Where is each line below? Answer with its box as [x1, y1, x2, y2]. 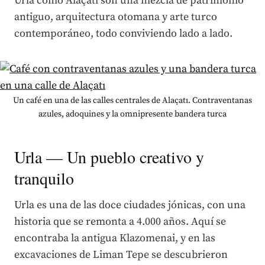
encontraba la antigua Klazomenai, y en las [14, 231, 215, 245]
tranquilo [14, 166, 74, 189]
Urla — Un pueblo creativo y [14, 145, 204, 168]
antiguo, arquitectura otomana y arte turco [14, 9, 217, 24]
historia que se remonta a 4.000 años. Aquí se [14, 214, 226, 228]
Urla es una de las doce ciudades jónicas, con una [14, 198, 245, 212]
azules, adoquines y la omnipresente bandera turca [38, 108, 227, 119]
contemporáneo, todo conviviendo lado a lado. [14, 26, 232, 40]
